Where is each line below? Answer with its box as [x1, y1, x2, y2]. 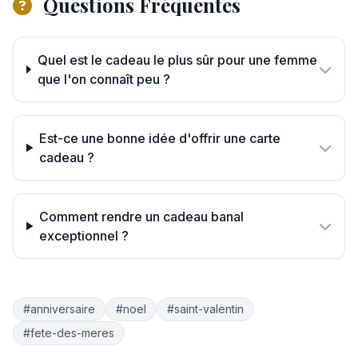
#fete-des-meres [23, 325, 114, 340]
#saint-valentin [167, 301, 244, 316]
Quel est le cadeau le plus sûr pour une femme [37, 51, 317, 68]
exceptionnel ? [39, 227, 129, 244]
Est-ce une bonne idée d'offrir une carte [39, 129, 281, 146]
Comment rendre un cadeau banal [39, 208, 245, 225]
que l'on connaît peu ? [37, 70, 170, 87]
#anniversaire [23, 301, 95, 316]
